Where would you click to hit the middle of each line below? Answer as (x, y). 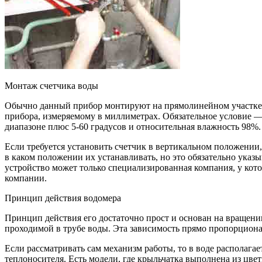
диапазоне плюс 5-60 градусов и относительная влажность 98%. (133, 126)
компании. (26, 178)
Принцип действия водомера (63, 198)
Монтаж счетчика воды (51, 85)
